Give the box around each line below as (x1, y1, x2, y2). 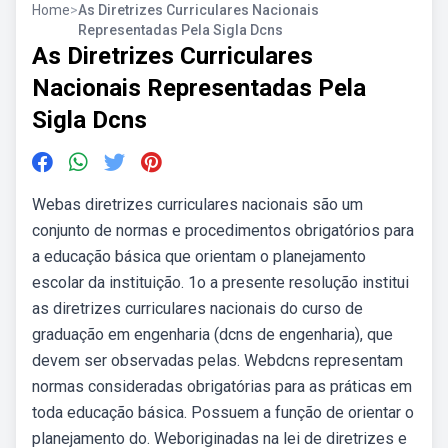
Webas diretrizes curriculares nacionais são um (32, 195, 363, 214)
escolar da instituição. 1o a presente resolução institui (32, 273, 409, 292)
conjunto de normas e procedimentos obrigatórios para (32, 221, 414, 240)
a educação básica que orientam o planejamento (32, 247, 366, 266)
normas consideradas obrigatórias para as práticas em (32, 377, 412, 396)
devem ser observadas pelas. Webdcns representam (32, 351, 403, 370)
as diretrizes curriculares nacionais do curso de (32, 299, 363, 318)
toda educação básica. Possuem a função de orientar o (32, 403, 414, 422)
